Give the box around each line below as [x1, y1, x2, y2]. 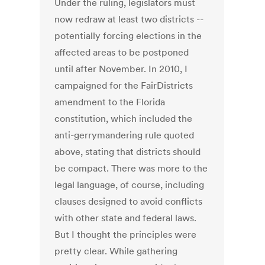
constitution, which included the [54, 112, 193, 125]
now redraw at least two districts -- [54, 13, 204, 25]
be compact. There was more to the [54, 162, 208, 174]
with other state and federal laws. [54, 212, 197, 224]
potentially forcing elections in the [54, 30, 202, 42]
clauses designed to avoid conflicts [54, 195, 203, 208]
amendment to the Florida [54, 96, 166, 108]
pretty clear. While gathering [54, 245, 178, 257]
